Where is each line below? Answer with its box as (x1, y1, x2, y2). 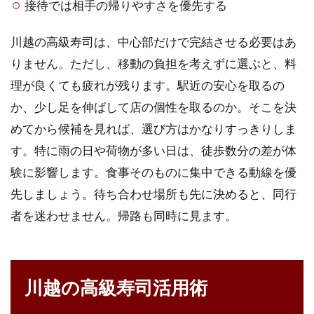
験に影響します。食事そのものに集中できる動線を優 (11, 164, 296, 179)
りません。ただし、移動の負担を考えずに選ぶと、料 (11, 55, 296, 71)
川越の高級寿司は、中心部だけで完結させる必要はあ (11, 34, 296, 49)
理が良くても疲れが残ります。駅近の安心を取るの (11, 77, 285, 93)
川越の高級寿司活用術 (25, 275, 207, 299)
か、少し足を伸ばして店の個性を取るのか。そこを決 (11, 99, 296, 114)
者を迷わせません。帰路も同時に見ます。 (11, 207, 237, 223)
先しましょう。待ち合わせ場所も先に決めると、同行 (11, 186, 296, 201)
